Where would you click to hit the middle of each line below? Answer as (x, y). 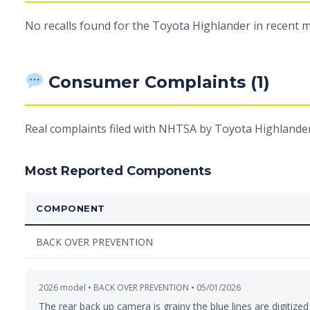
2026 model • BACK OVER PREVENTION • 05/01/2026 (140, 288)
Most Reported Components (118, 171)
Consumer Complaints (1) (157, 82)
